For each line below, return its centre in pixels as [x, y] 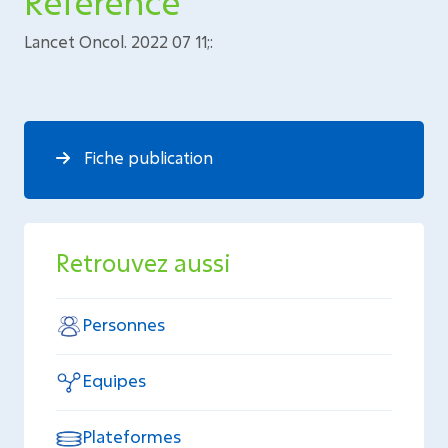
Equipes [113, 381]
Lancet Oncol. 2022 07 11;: [118, 41]
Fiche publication [146, 157]
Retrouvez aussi [143, 262]
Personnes [123, 325]
